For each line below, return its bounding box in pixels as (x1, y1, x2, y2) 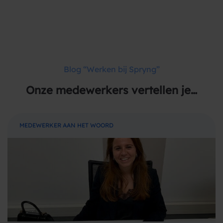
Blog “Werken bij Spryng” (63, 64, 160, 74)
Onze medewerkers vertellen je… (26, 83, 197, 97)
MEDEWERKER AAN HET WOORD (19, 121, 113, 129)
